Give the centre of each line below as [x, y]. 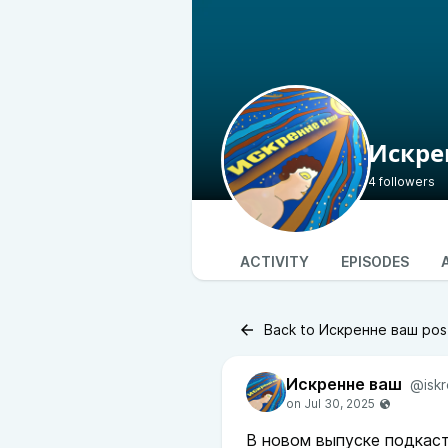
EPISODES [375, 261]
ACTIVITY [274, 261]
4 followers [401, 181]
